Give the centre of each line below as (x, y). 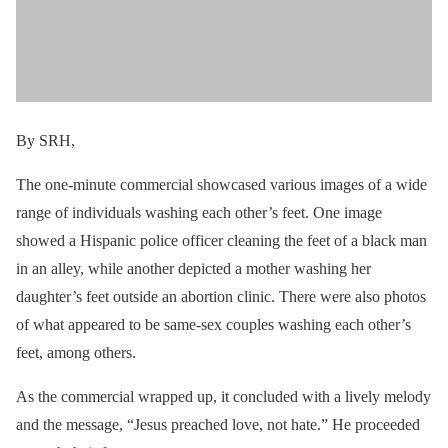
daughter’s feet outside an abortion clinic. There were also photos (221, 296)
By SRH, (45, 140)
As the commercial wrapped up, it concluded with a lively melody (223, 396)
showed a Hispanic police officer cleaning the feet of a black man (221, 240)
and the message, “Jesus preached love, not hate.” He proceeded (218, 424)
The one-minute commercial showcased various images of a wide (221, 184)
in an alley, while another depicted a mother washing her (193, 268)
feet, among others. (76, 352)
